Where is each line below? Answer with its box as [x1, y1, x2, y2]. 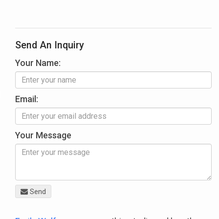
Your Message [15, 130, 72, 140]
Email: [15, 93, 39, 104]
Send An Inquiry [15, 39, 85, 51]
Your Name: [15, 57, 61, 68]
